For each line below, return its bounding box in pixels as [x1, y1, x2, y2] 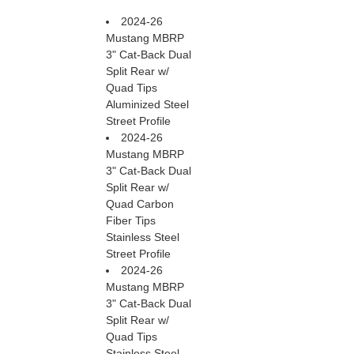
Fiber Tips [106, 214, 156, 228]
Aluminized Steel [106, 98, 189, 111]
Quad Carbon [106, 198, 174, 211]
